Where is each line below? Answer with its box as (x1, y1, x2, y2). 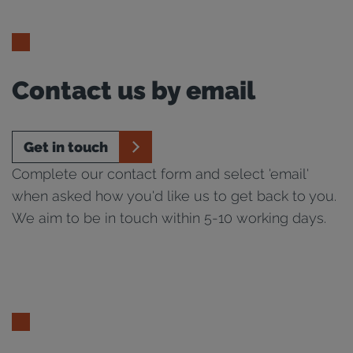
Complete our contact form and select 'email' (12, 165, 309, 182)
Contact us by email (12, 76, 255, 105)
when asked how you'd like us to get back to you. (12, 188, 336, 204)
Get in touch (24, 139, 108, 155)
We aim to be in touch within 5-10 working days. (12, 210, 326, 226)
